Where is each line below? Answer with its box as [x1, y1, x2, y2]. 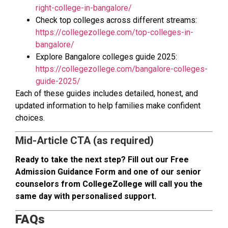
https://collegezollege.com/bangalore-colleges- [36, 64, 208, 74]
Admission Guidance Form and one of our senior [15, 167, 201, 177]
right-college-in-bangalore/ [36, 3, 132, 13]
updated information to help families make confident [15, 101, 201, 111]
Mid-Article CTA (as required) [15, 134, 154, 147]
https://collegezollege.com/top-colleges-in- [36, 27, 193, 38]
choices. [15, 113, 45, 123]
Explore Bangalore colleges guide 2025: [36, 52, 177, 62]
